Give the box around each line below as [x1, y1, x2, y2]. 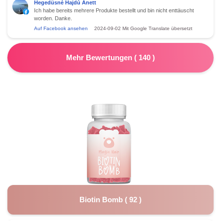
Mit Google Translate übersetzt [122, 25, 192, 31]
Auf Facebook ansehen [34, 25, 88, 31]
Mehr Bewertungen [66, 53, 134, 62]
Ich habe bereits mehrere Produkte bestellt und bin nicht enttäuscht [34, 7, 194, 13]
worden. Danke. [34, 15, 72, 21]
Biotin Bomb [79, 195, 125, 204]
